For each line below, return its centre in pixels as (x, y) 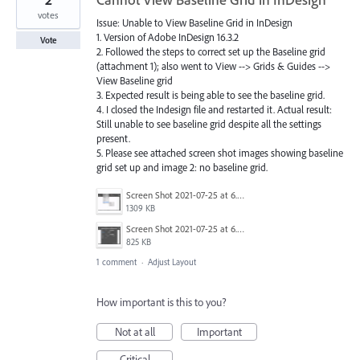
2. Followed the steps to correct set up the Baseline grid (211, 52)
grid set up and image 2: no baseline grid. (182, 168)
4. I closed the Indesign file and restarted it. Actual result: (214, 110)
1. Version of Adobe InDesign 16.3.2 (168, 37)
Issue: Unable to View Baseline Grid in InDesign (194, 23)
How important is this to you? (162, 303)
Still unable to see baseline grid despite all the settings (209, 124)
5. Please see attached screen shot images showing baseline (220, 153)
